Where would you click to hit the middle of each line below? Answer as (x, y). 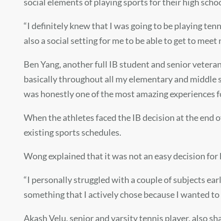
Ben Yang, (43, 64)
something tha (51, 195)
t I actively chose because (127, 195)
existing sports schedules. (73, 132)
